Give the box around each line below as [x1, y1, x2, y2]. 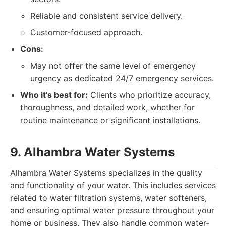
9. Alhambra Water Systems [10, 145, 175, 159]
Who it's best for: [20, 90, 88, 100]
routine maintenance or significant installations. [20, 115, 200, 125]
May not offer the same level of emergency [30, 61, 196, 71]
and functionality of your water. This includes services [10, 180, 216, 190]
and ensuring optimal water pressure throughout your [10, 205, 214, 215]
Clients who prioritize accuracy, [88, 90, 211, 100]
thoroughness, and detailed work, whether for [20, 102, 195, 112]
